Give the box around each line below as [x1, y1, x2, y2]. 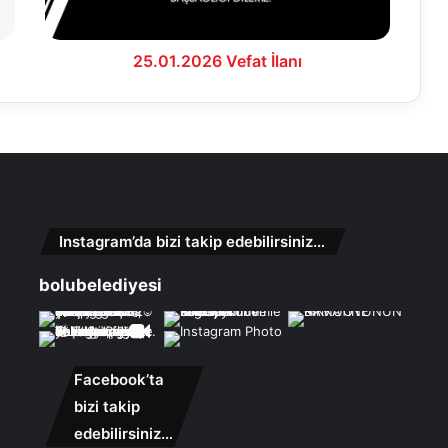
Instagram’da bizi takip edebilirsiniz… [58, 232, 325, 252]
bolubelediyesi [38, 275, 162, 296]
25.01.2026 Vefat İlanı [133, 51, 302, 72]
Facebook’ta [73, 370, 164, 390]
